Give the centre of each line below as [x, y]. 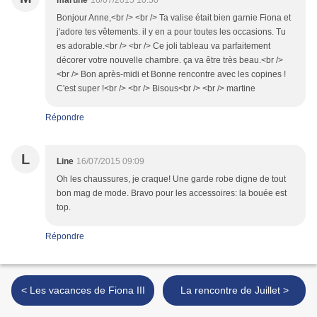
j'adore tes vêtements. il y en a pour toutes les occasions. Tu [171, 32]
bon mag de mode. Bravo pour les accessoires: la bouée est [172, 194]
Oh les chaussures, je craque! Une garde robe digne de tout [171, 179]
